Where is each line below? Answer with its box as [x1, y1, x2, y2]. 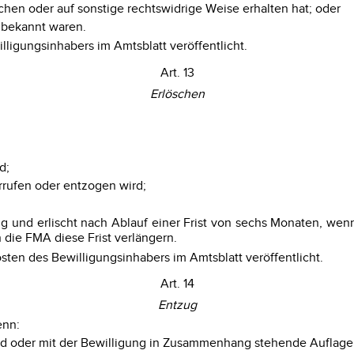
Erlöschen [149, 86, 205, 102]
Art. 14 [160, 277, 194, 292]
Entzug [157, 298, 197, 314]
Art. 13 [160, 65, 194, 81]
